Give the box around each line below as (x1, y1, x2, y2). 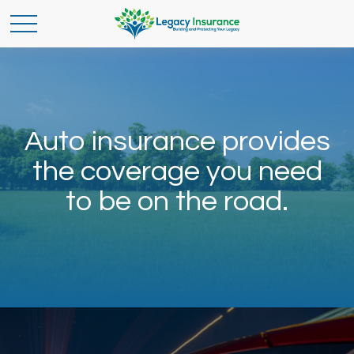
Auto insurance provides (24, 126, 330, 156)
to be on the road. (66, 186, 288, 217)
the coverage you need (32, 156, 322, 186)
